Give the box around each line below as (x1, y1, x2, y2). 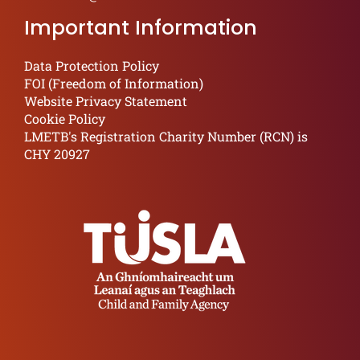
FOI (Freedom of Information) (24, 75, 203, 92)
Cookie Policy (24, 110, 105, 127)
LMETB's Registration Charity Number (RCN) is (24, 128, 308, 145)
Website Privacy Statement (24, 92, 187, 109)
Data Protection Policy (24, 57, 159, 74)
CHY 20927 (24, 145, 90, 162)
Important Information (24, 14, 257, 42)
